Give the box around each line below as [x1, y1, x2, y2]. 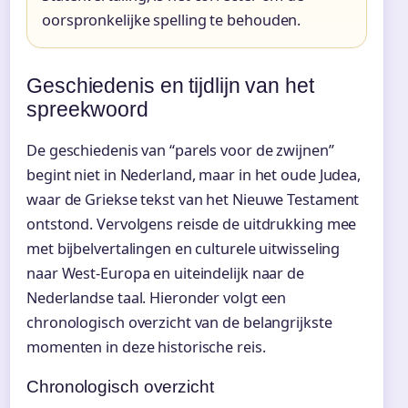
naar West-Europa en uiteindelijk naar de [26, 262, 304, 283]
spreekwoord [26, 97, 148, 121]
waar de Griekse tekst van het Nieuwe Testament [26, 189, 360, 209]
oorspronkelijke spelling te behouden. [42, 9, 301, 30]
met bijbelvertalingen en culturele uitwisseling [26, 238, 341, 259]
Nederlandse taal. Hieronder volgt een [26, 287, 287, 308]
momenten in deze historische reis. [26, 336, 266, 357]
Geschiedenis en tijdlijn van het [26, 73, 314, 97]
